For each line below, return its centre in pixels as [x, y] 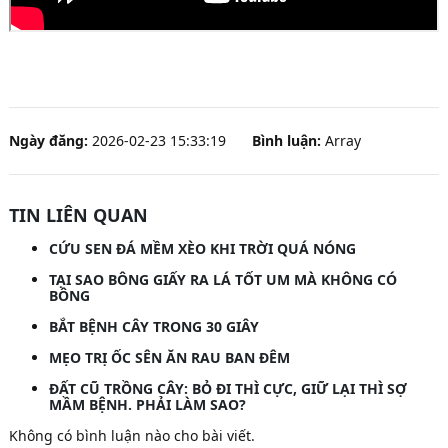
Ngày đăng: [48, 140]
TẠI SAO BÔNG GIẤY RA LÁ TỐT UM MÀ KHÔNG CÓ [223, 279]
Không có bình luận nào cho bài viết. [132, 435]
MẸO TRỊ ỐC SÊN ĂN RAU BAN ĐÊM [169, 357]
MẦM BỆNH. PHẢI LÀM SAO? [147, 404]
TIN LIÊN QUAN [78, 215]
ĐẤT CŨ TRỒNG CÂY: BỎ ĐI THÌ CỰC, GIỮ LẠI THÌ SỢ [228, 388]
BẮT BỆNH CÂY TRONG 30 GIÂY [154, 326]
